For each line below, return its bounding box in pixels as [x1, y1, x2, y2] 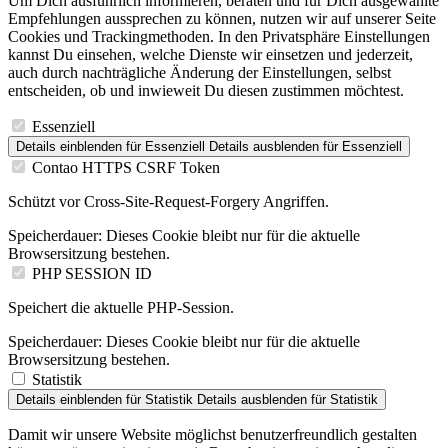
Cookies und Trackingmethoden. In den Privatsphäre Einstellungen [8, 28, 430, 46]
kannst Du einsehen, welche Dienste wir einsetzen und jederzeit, [8, 46, 413, 64]
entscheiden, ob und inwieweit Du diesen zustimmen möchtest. [8, 82, 404, 100]
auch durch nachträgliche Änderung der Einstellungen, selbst [8, 64, 391, 82]
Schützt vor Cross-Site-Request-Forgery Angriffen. [8, 193, 329, 211]
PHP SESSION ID [32, 265, 152, 283]
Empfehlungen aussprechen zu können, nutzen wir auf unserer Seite [8, 10, 436, 28]
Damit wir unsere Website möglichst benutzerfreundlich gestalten [8, 426, 417, 444]
